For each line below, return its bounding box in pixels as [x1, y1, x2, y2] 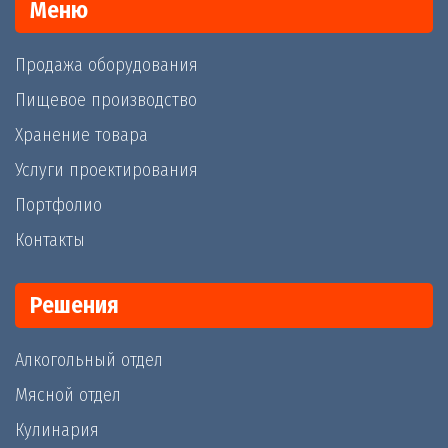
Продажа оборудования [15, 54, 198, 77]
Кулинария [15, 419, 99, 442]
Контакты [15, 229, 85, 252]
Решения [30, 291, 119, 320]
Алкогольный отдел [15, 349, 163, 372]
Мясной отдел [15, 384, 121, 407]
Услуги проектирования [15, 159, 198, 182]
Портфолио [15, 194, 102, 217]
